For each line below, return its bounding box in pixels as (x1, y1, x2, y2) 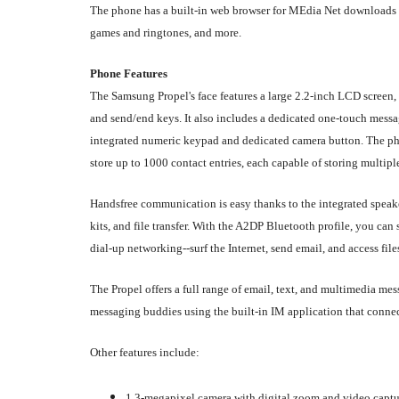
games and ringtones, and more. (90, 25, 241, 39)
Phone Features (90, 66, 167, 80)
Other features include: (90, 345, 199, 359)
